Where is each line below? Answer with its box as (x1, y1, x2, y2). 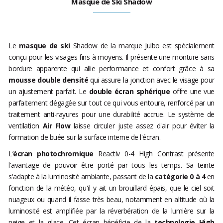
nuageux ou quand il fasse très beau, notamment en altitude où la (8, 195, 215, 205)
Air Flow (42, 121, 71, 131)
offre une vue (170, 87, 215, 97)
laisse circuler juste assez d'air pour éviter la (70, 121, 215, 131)
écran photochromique (13, 149, 94, 159)
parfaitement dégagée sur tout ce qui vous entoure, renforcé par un (8, 98, 215, 108)
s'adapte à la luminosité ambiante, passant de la (8, 172, 155, 182)
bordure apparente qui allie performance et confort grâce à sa (8, 64, 215, 74)
